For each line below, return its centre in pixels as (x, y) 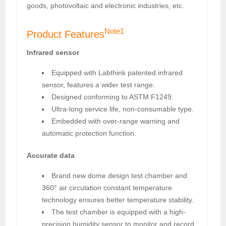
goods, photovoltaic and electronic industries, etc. (106, 5)
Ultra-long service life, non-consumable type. (123, 109)
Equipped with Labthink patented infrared (117, 72)
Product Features (66, 34)
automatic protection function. (89, 133)
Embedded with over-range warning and (116, 121)
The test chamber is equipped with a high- (119, 212)
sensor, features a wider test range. (99, 84)
